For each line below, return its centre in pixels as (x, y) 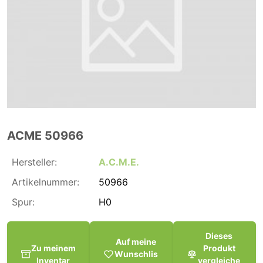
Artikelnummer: (45, 182)
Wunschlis (136, 254)
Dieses (219, 235)
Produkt (219, 248)
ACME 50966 (45, 135)
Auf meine (136, 242)
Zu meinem (53, 248)
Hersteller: (34, 162)
